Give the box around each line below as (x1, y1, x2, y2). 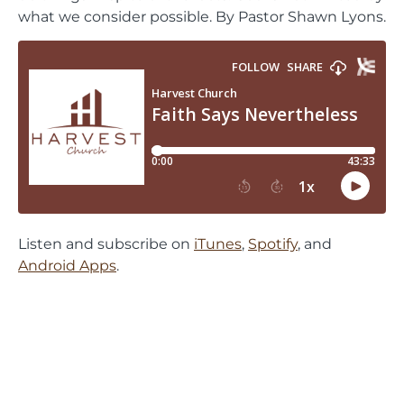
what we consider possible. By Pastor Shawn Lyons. (18, 7, 386, 25)
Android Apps (18, 256, 116, 274)
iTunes (194, 234, 242, 252)
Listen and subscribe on (18, 234, 194, 252)
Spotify (248, 234, 298, 252)
